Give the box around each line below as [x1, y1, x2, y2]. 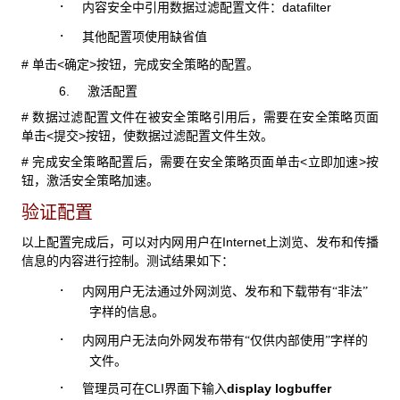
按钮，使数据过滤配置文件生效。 [86, 129, 273, 144]
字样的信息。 [88, 305, 164, 320]
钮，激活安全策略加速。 [21, 174, 159, 188]
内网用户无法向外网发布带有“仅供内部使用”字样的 [81, 333, 368, 347]
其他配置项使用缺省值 [81, 30, 207, 45]
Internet [221, 235, 266, 250]
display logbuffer [226, 381, 331, 396]
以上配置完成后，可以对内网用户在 [21, 236, 222, 250]
